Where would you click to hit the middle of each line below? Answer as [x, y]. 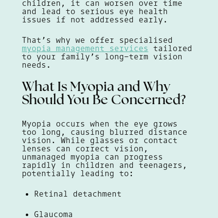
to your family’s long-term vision [102, 57]
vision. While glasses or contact [100, 140]
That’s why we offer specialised [97, 40]
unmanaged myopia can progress [92, 157]
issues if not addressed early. [95, 20]
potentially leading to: [78, 173]
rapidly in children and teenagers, [104, 165]
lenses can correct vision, [85, 149]
